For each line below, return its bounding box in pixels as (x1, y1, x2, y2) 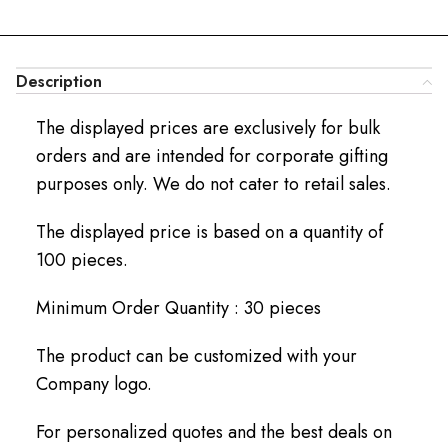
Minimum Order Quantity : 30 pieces (36, 294, 321, 321)
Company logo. (36, 370, 152, 397)
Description (16, 69, 102, 93)
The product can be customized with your (36, 342, 357, 369)
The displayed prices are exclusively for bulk (36, 114, 380, 141)
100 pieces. (36, 246, 128, 273)
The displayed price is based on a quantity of (36, 218, 383, 245)
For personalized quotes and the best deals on (36, 418, 392, 445)
